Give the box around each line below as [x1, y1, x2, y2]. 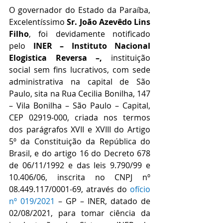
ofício [130, 184, 150, 195]
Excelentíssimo [9, 16, 67, 27]
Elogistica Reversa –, [9, 52, 103, 63]
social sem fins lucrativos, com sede [9, 64, 150, 75]
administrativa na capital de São [9, 76, 150, 87]
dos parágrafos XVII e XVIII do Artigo [9, 124, 150, 135]
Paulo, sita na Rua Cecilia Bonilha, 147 [9, 88, 150, 99]
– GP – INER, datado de [55, 196, 150, 207]
